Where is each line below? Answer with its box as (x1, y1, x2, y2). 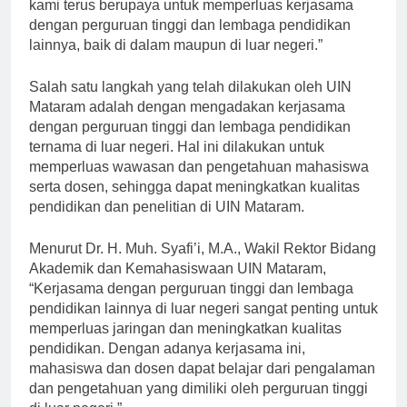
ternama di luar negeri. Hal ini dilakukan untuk (29, 138, 324, 154)
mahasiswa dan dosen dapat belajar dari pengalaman (29, 360, 375, 376)
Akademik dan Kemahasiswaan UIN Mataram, (29, 260, 326, 276)
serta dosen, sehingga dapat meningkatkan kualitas (29, 178, 360, 194)
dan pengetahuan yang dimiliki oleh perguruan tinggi (29, 380, 368, 396)
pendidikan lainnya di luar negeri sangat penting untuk (29, 300, 378, 316)
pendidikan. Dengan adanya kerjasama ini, (29, 340, 305, 356)
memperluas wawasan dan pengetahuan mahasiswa (29, 158, 369, 174)
